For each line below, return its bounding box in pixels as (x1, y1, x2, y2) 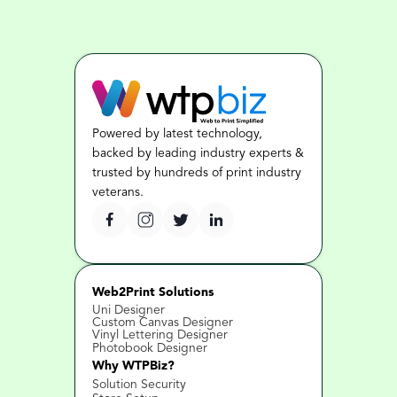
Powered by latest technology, (92, 128, 262, 140)
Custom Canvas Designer (92, 316, 233, 329)
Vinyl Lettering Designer (92, 329, 228, 341)
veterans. (92, 186, 144, 198)
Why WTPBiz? (92, 360, 175, 372)
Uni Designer (92, 304, 165, 316)
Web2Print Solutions (92, 286, 214, 299)
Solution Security (92, 378, 186, 391)
